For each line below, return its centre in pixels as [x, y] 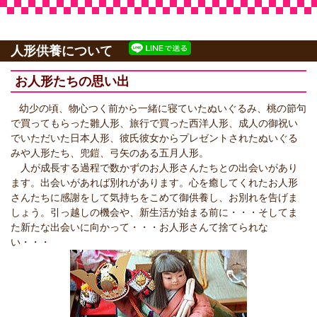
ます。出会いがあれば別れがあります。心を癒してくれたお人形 [154, 183]
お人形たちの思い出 [72, 81]
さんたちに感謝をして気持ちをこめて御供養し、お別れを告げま [154, 197]
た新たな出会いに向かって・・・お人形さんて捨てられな [139, 227]
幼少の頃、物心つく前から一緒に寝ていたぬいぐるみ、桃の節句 [163, 108]
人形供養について [68, 51]
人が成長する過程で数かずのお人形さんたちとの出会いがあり [154, 168]
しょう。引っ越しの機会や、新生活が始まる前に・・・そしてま [154, 212]
